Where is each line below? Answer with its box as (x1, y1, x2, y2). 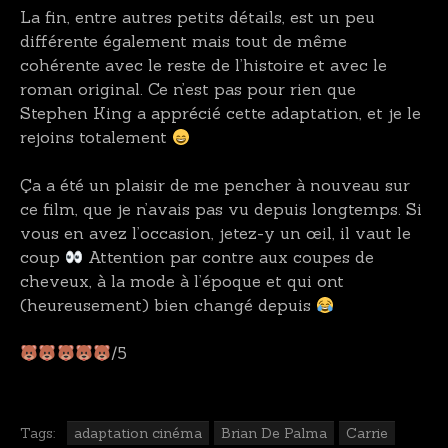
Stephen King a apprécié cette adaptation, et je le (20, 103, 421, 124)
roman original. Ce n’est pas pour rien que (20, 79, 356, 100)
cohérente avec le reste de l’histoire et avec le (20, 55, 387, 76)
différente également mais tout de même (20, 31, 347, 52)
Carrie (346, 424, 388, 443)
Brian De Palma (221, 424, 327, 443)
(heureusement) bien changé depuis (20, 295, 316, 316)
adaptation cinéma (74, 424, 202, 443)
